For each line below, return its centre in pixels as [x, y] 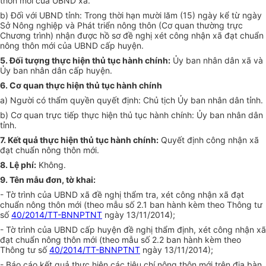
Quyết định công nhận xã [209, 140]
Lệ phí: [22, 165]
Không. [51, 165]
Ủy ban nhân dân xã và [217, 61]
